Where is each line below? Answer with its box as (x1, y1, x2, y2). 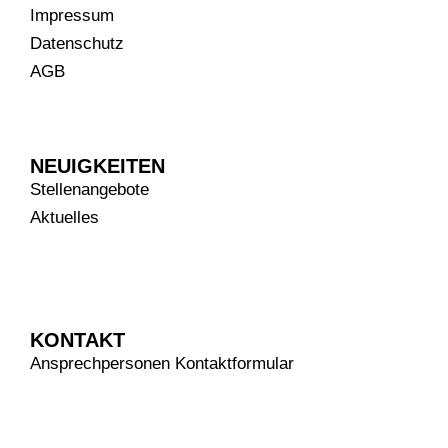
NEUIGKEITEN (30, 155, 165, 178)
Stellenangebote (30, 180, 149, 200)
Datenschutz (30, 33, 124, 53)
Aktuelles (30, 208, 99, 228)
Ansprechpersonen (30, 354, 170, 374)
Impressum (30, 5, 114, 25)
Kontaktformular (175, 354, 294, 374)
